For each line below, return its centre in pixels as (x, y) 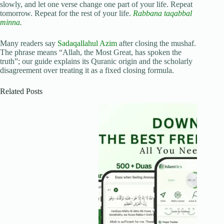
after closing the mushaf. (156, 43)
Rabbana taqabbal (162, 13)
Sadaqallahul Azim (87, 43)
